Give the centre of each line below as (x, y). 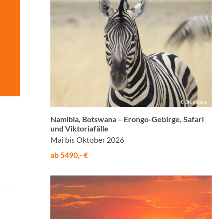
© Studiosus (194, 101)
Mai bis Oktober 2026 (87, 139)
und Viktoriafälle (79, 128)
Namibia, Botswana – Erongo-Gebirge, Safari (127, 119)
